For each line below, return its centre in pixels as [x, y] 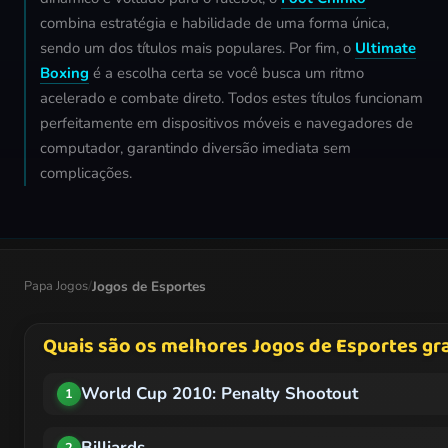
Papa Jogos [56, 286]
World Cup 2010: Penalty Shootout [219, 394]
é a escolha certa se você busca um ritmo [226, 73]
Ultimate [385, 48]
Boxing [64, 73]
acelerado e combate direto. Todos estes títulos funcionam [231, 98]
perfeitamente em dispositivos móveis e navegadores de [226, 123]
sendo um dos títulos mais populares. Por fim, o [197, 48]
